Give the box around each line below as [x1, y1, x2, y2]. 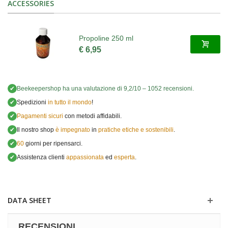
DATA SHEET [8, 195, 51, 205]
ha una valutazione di [61, 84, 124, 92]
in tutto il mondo [46, 98, 92, 106]
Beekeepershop [17, 84, 61, 92]
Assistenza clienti [17, 153, 66, 161]
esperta [114, 153, 135, 161]
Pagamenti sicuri [17, 112, 63, 120]
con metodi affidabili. [63, 112, 122, 120]
